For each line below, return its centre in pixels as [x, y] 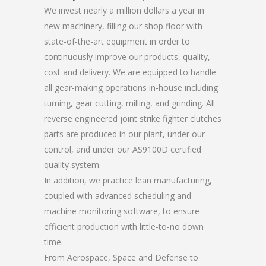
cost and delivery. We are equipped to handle [130, 72]
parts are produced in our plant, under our [124, 134]
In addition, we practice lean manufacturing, [128, 180]
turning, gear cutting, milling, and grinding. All [129, 103]
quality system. [72, 165]
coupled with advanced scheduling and [118, 196]
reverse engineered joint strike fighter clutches [133, 118]
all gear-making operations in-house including [131, 88]
